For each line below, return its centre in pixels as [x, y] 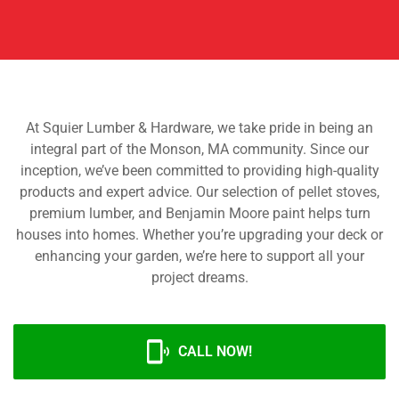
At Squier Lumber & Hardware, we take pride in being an [199, 128]
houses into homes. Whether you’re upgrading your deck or [199, 235]
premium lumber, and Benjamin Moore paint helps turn [199, 213]
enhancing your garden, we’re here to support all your [199, 256]
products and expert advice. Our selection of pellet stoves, [199, 192]
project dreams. [199, 277]
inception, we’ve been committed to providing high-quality [199, 171]
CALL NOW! [215, 351]
